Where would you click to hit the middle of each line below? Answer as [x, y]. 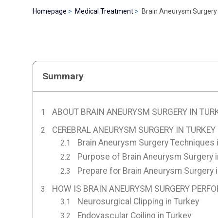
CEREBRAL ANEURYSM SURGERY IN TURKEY [134, 130]
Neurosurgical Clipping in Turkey [138, 201]
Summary [63, 76]
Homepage [50, 11]
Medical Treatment [104, 11]
